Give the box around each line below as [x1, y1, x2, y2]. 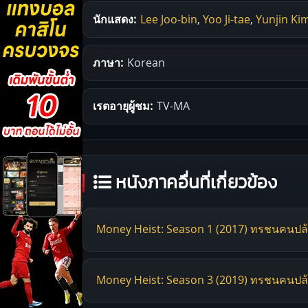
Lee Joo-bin [140, 11, 197, 27]
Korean [127, 54, 165, 70]
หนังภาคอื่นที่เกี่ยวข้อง [111, 173, 278, 192]
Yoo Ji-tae [203, 11, 250, 27]
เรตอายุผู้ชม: [93, 98, 153, 113]
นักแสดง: [93, 11, 136, 27]
